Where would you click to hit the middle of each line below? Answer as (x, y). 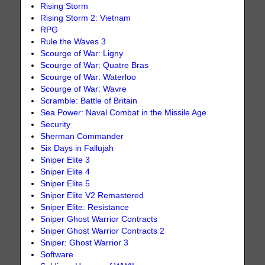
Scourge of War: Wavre (84, 89)
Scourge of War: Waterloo (88, 77)
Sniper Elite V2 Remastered (92, 196)
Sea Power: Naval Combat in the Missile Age (124, 113)
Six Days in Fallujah (77, 148)
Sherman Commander (82, 137)
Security (56, 125)
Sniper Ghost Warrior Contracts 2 (103, 231)
